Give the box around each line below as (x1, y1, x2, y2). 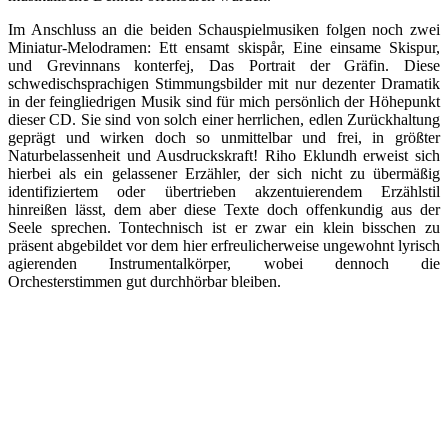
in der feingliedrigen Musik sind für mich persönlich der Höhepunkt (8, 92, 440, 110)
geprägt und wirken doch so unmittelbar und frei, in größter (8, 128, 440, 146)
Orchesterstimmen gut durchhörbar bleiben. (8, 272, 281, 290)
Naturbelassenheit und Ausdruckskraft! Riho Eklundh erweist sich (8, 146, 440, 164)
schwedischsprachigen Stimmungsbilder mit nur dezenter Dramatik (8, 74, 440, 92)
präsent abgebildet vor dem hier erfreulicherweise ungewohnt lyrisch (8, 236, 440, 254)
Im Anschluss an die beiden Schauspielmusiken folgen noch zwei (8, 20, 440, 38)
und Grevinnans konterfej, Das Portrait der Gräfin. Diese (8, 56, 440, 74)
